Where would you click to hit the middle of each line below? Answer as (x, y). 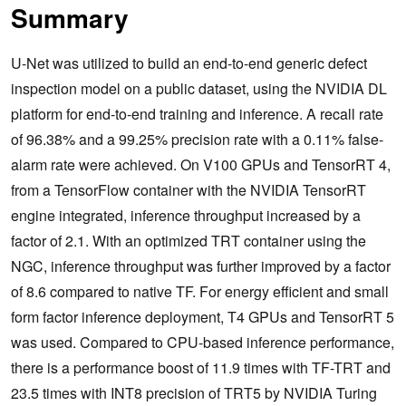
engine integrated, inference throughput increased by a (186, 215)
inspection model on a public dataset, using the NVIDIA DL (199, 88)
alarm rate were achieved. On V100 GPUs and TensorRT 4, (201, 164)
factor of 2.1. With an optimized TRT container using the (188, 240)
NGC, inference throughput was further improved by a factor (201, 266)
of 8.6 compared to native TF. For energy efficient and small (200, 291)
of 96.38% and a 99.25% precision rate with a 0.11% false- (197, 139)
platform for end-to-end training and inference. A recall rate (197, 113)
